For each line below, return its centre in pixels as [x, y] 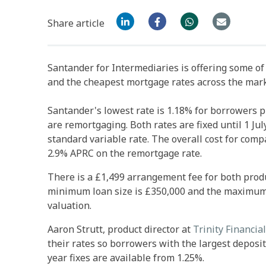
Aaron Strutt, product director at [120, 229]
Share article [76, 23]
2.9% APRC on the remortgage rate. [127, 153]
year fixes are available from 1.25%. [126, 257]
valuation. [71, 205]
